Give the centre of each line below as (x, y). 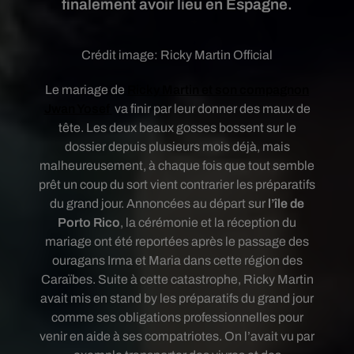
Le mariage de (86, 90)
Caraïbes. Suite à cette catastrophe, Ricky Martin (177, 279)
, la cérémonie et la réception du (208, 222)
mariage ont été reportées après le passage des (177, 241)
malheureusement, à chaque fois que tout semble (177, 166)
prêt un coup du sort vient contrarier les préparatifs (177, 185)
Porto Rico (89, 222)
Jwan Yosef (77, 109)
